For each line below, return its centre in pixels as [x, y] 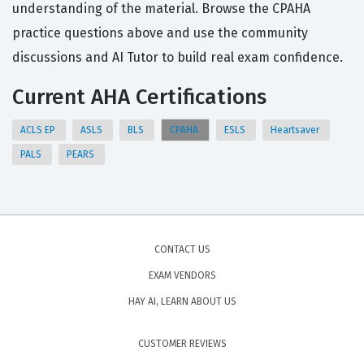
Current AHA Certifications [139, 97]
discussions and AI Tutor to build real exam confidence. [178, 58]
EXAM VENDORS [182, 276]
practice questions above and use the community [160, 33]
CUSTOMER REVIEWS [182, 344]
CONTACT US [182, 250]
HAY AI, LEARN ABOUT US [182, 302]
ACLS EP [39, 130]
